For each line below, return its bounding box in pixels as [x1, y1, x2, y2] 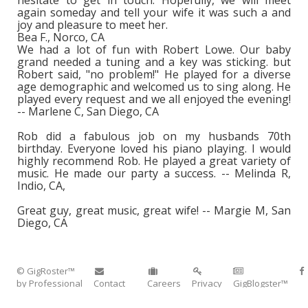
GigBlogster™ [233, 277, 288, 290]
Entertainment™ [16, 289, 82, 302]
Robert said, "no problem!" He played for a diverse [17, 67, 291, 82]
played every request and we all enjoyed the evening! [17, 91, 291, 107]
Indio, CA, [17, 178, 65, 194]
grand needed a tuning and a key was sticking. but [17, 54, 291, 70]
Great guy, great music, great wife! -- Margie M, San [17, 203, 291, 219]
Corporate [93, 289, 136, 302]
